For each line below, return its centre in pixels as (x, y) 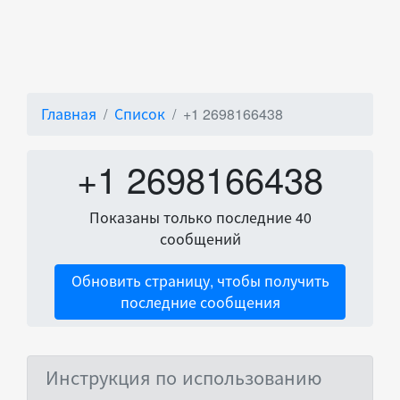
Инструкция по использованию (184, 377)
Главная (69, 114)
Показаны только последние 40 (200, 217)
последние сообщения (200, 302)
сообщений (200, 239)
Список (140, 114)
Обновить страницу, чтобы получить (200, 281)
